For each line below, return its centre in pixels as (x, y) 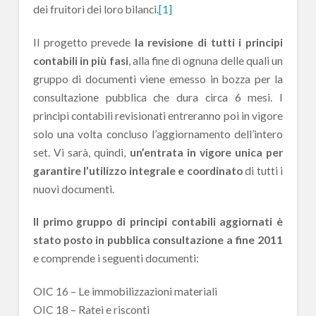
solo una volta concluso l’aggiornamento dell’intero (158, 134)
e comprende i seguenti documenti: (116, 259)
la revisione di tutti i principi (209, 42)
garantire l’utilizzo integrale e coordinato (138, 170)
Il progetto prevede (84, 42)
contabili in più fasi (80, 60)
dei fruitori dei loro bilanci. (96, 10)
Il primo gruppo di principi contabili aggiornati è (158, 222)
